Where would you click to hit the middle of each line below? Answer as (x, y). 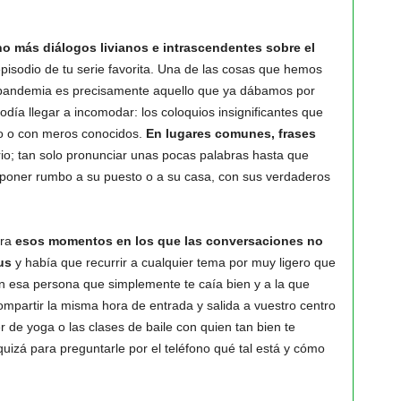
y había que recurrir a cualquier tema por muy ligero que (173, 262)
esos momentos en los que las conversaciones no (169, 241)
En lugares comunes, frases (230, 133)
